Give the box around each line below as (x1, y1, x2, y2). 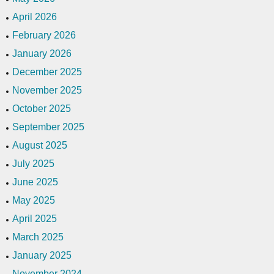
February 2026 (12, 29, 76, 40)
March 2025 (12, 231, 64, 242)
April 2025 (12, 213, 57, 224)
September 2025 (12, 121, 84, 132)
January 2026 (12, 48, 72, 59)
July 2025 (12, 158, 54, 169)
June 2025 (12, 176, 58, 187)
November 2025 (12, 84, 82, 95)
